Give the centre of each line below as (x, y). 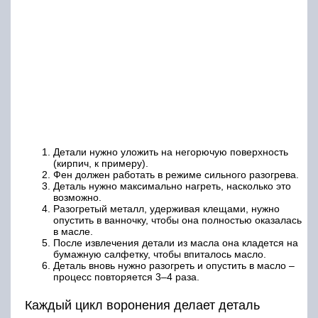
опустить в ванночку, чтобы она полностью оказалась (177, 220)
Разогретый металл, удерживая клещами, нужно (166, 208)
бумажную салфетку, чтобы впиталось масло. (160, 254)
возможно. (77, 197)
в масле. (73, 231)
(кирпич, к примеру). (101, 163)
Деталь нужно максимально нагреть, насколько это (172, 186)
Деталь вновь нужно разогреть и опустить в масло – (174, 265)
